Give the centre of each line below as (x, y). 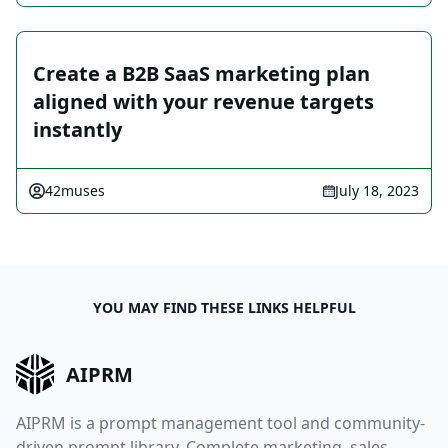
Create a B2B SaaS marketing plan (201, 74)
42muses (75, 191)
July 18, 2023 (377, 191)
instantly (77, 130)
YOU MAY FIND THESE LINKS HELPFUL (224, 308)
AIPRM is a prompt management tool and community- (220, 422)
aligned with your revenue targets (203, 102)
